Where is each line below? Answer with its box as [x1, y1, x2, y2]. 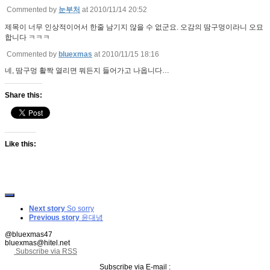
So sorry [67, 204, 94, 213]
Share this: [5, 91, 42, 100]
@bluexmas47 [5, 230, 52, 239]
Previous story [29, 213, 80, 222]
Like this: [5, 140, 36, 149]
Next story [29, 204, 65, 213]
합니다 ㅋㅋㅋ [5, 33, 50, 42]
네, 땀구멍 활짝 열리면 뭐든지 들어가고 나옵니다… [5, 66, 169, 75]
